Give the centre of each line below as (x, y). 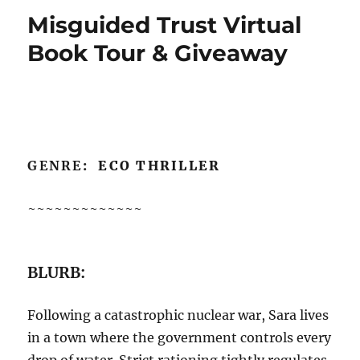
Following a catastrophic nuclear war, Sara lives (178, 315)
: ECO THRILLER (151, 165)
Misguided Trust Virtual (165, 25)
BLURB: (57, 272)
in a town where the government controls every (180, 337)
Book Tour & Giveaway (158, 53)
